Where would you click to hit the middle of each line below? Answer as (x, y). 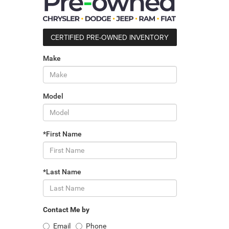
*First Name (62, 134)
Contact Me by (66, 210)
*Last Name (62, 172)
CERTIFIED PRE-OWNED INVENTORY (110, 38)
